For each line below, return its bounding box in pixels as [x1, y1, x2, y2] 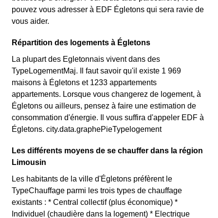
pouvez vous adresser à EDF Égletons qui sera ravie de [12, 5, 204, 14]
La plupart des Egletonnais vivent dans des [12, 55, 160, 63]
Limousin [12, 158, 46, 166]
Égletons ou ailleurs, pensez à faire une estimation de [12, 102, 196, 110]
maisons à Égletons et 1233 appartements [12, 78, 157, 87]
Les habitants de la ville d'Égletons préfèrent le [12, 175, 172, 183]
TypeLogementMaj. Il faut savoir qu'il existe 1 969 [12, 67, 181, 75]
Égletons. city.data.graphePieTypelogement [12, 125, 162, 133]
